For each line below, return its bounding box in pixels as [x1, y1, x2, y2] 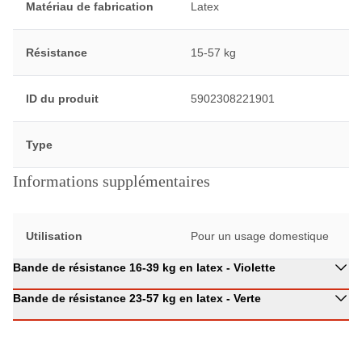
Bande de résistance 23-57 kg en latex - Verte [13, 292, 261, 305]
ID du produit [26, 92, 99, 105]
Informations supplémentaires [13, 172, 210, 190]
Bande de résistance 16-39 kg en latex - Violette [13, 261, 276, 274]
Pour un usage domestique [190, 229, 329, 242]
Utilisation [26, 229, 82, 242]
